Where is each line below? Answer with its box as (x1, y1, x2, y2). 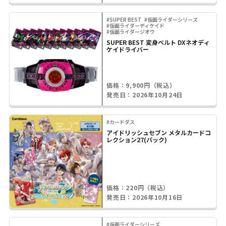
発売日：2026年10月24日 (106, 90, 183, 99)
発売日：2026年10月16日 (106, 192, 183, 201)
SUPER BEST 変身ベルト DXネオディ (106, 37, 210, 46)
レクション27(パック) (106, 135, 167, 144)
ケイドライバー (106, 44, 149, 53)
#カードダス (106, 118, 135, 126)
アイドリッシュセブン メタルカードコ (106, 128, 211, 137)
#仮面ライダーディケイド (106, 21, 165, 29)
